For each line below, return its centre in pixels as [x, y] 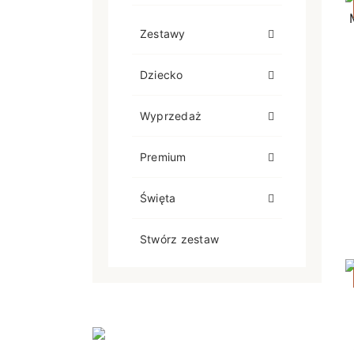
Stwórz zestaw [180, 239]
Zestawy [163, 34]
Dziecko [162, 75]
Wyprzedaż [171, 116]
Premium [163, 157]
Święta [158, 198]
